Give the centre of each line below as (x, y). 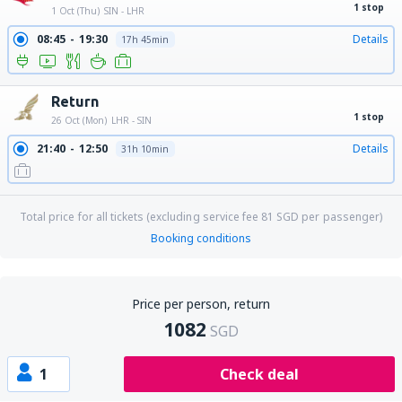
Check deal (259, 374)
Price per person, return (201, 304)
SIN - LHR (124, 11)
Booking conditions (201, 238)
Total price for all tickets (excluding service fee (141, 217)
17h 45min (144, 39)
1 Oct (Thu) (75, 11)
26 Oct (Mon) (79, 120)
